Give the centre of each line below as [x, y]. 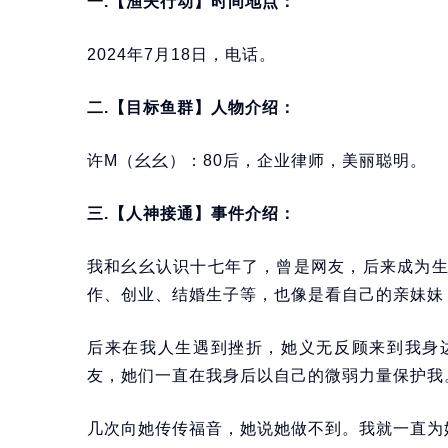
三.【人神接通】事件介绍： [191, 214]
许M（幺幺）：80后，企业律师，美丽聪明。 [257, 161]
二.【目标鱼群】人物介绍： [191, 108]
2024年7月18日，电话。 [181, 55]
